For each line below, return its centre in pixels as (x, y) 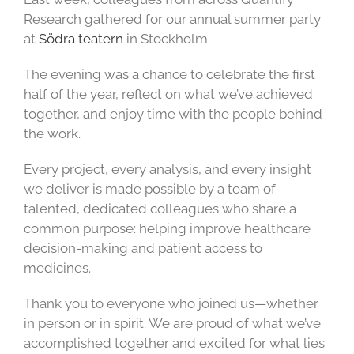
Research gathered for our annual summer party (172, 19)
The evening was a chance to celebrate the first (169, 75)
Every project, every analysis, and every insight (168, 169)
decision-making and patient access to (143, 249)
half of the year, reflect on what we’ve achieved (168, 94)
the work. (52, 134)
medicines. (57, 268)
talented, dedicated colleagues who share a (160, 209)
